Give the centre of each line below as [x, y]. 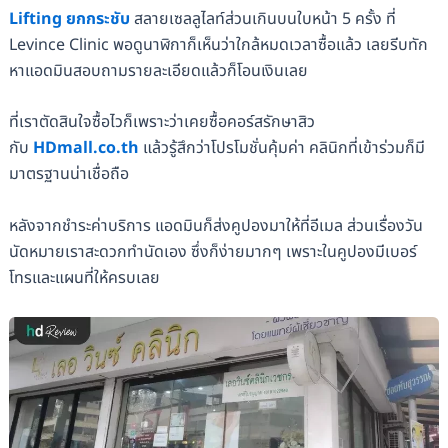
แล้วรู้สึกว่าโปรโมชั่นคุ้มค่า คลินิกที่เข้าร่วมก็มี [281, 148]
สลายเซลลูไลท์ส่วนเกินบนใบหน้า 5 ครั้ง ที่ [262, 18]
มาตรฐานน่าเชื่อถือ [68, 174]
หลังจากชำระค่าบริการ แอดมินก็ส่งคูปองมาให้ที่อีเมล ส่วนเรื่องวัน [215, 226]
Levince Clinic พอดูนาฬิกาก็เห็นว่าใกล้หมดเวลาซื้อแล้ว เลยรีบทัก [218, 44]
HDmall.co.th [85, 148]
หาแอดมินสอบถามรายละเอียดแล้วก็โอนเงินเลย [158, 70]
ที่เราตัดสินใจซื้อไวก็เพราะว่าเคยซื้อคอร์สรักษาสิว [161, 122]
